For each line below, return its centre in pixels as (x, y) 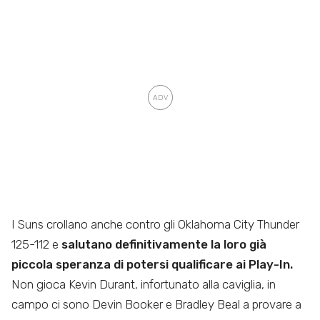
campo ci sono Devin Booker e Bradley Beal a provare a (156, 304)
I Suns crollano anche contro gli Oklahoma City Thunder (155, 224)
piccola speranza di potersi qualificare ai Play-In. (152, 264)
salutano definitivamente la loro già (164, 244)
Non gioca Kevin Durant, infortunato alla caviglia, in (144, 284)
